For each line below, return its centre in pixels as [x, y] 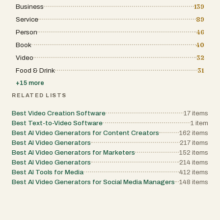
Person [27, 32]
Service [27, 19]
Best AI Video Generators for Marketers [73, 152]
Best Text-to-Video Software [57, 123]
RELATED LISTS [40, 95]
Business [30, 7]
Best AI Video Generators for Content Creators [85, 133]
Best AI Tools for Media [48, 172]
